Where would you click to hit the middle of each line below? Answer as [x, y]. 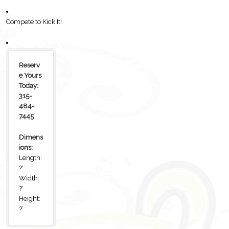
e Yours [30, 76]
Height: [29, 199]
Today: [28, 86]
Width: [29, 178]
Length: [30, 158]
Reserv [29, 65]
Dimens [31, 138]
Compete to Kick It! [34, 21]
